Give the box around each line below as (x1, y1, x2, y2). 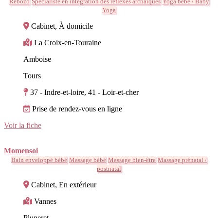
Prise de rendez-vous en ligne (32, 104, 122, 113)
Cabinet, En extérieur (31, 180, 96, 189)
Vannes (34, 197, 56, 205)
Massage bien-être (108, 156, 156, 163)
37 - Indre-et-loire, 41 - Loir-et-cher (30, 88, 139, 96)
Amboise (23, 54, 51, 63)
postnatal (97, 164, 121, 172)
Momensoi (4, 146, 38, 155)
